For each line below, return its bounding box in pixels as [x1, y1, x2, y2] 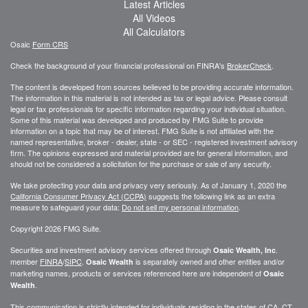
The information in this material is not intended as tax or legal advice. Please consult [10, 91, 287, 103]
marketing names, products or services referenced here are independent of [10, 267, 263, 278]
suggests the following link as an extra [146, 190, 275, 201]
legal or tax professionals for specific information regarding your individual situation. [10, 102, 286, 114]
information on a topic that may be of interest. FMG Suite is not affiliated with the [10, 124, 274, 136]
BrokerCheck [227, 59, 272, 71]
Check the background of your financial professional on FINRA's [10, 59, 227, 71]
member [10, 255, 40, 267]
